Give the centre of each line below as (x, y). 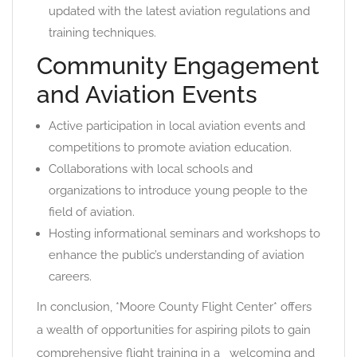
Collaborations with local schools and (151, 169)
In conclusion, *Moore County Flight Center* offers (174, 307)
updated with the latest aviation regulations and (179, 11)
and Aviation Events (147, 94)
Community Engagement (178, 66)
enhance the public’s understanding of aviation (177, 255)
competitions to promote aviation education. (170, 147)
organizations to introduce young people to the (178, 190)
